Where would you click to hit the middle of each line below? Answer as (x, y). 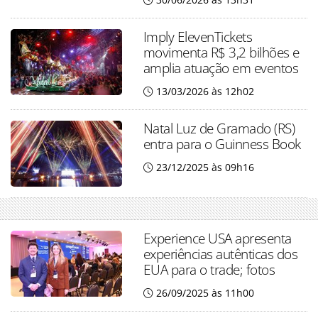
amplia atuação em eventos (221, 68)
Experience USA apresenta (217, 238)
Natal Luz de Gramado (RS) (219, 128)
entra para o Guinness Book (222, 144)
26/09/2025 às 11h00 (205, 293)
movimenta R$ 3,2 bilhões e (221, 52)
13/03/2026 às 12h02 (205, 91)
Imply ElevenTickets (198, 37)
